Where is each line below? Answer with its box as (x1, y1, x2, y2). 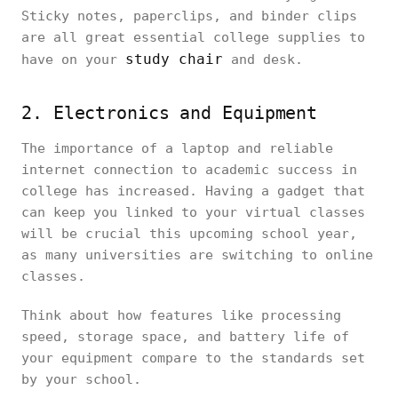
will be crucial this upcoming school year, (21, 226, 357, 242)
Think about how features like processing (21, 307, 341, 323)
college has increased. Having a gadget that (21, 183, 365, 199)
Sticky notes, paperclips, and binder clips (21, 8, 357, 24)
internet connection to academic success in (21, 162, 357, 178)
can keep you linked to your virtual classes (21, 204, 365, 220)
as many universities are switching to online (21, 247, 373, 263)
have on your (21, 52, 125, 68)
